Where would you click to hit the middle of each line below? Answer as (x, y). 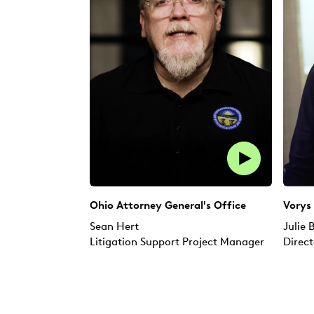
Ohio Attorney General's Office (168, 206)
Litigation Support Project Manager (177, 242)
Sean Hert (114, 227)
